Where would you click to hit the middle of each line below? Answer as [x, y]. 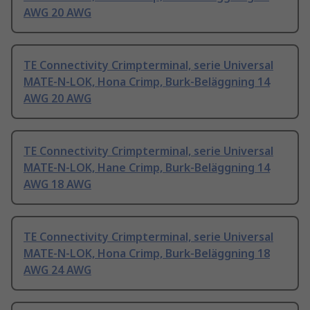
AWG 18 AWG [57, 184]
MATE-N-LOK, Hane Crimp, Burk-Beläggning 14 [147, 168]
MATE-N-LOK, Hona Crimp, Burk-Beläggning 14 [147, 82]
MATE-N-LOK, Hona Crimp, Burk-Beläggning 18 [147, 254]
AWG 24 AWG [57, 270]
